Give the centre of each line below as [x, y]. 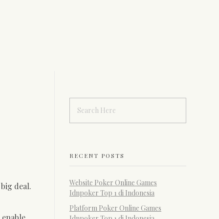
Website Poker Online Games [113, 182]
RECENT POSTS [97, 155]
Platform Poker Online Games [115, 208]
